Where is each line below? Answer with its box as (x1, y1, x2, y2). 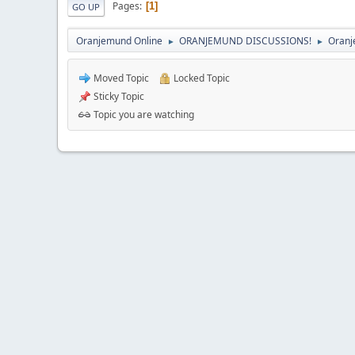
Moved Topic (91, 71, 149, 85)
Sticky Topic (91, 89, 144, 103)
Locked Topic (171, 71, 230, 85)
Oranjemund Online (76, 33, 162, 48)
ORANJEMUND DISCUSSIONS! (179, 33, 311, 48)
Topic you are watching (91, 107, 194, 121)
